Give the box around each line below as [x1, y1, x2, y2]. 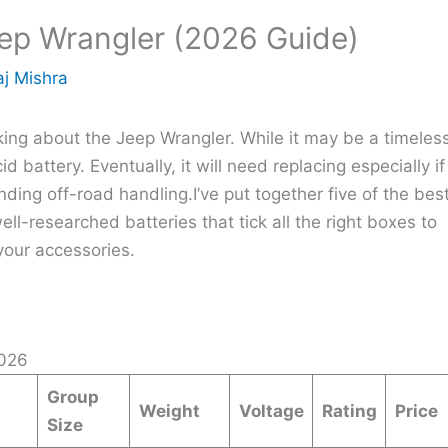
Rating [321, 401, 377, 422]
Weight [138, 401, 200, 422]
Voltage [238, 401, 304, 422]
